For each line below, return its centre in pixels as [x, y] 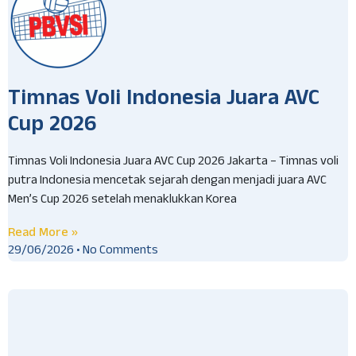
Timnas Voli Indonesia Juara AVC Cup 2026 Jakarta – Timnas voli [173, 163]
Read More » [43, 233]
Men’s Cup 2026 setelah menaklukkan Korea [122, 201]
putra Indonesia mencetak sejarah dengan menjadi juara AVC [167, 182]
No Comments [119, 252]
